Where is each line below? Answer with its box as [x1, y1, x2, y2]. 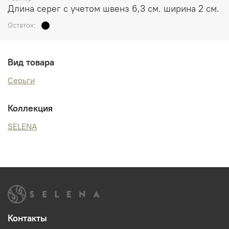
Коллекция [8, 102, 53, 114]
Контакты [8, 213, 47, 224]
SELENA [8, 121, 37, 131]
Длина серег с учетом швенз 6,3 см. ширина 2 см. [8, 2, 219, 14]
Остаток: [8, 20, 36, 30]
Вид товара [8, 56, 54, 68]
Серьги [8, 75, 35, 85]
